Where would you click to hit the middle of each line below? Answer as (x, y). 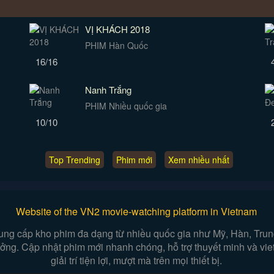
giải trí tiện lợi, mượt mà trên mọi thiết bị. (136, 260)
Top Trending (75, 160)
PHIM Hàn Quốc (117, 45)
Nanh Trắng (109, 90)
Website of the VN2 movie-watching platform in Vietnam (136, 211)
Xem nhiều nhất (199, 160)
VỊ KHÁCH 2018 (118, 29)
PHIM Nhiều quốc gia (126, 106)
